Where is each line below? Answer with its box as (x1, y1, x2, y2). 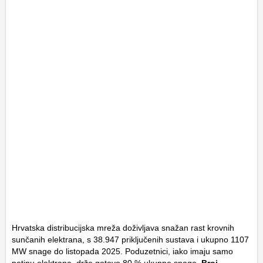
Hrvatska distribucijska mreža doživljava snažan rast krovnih (12, 222, 234, 232)
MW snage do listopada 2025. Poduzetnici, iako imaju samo (12, 246, 233, 256)
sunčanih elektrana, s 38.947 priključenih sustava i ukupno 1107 (12, 234, 249, 244)
